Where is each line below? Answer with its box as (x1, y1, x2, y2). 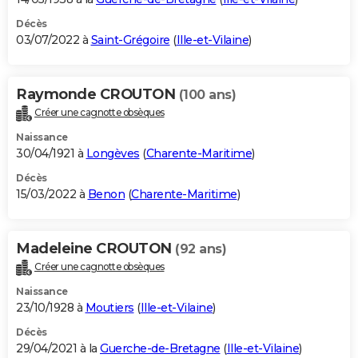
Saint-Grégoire (90, 32, 170, 47)
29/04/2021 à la (16, 340, 100, 356)
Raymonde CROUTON (16, 85, 179, 103)
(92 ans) (175, 241, 226, 257)
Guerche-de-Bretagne (100, 340, 221, 356)
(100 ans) (178, 86, 236, 102)
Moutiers (85, 300, 134, 315)
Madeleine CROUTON (16, 239, 175, 257)
